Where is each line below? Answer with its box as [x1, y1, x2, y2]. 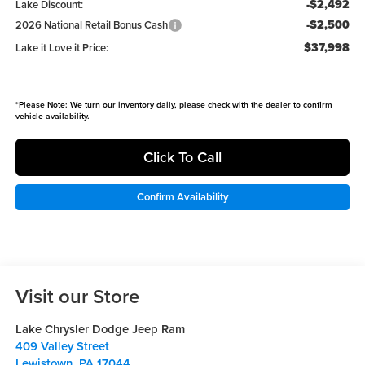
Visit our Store [15, 281, 139, 310]
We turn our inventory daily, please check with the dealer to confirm [67, 99, 332, 112]
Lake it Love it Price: [15, 40, 108, 56]
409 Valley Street [15, 336, 109, 354]
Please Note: [18, 99, 68, 112]
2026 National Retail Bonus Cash [15, 17, 168, 33]
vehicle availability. [15, 110, 90, 123]
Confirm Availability [136, 189, 229, 205]
